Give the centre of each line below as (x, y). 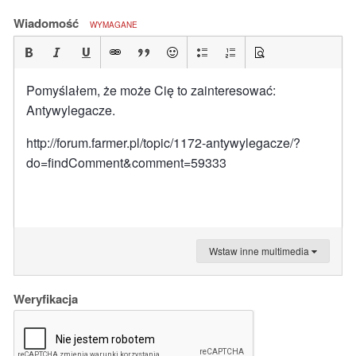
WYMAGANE (114, 25)
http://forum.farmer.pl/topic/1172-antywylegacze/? (163, 143)
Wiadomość (48, 23)
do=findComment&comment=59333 (126, 163)
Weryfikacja (46, 299)
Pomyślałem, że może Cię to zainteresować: (151, 90)
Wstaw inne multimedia (260, 251)
